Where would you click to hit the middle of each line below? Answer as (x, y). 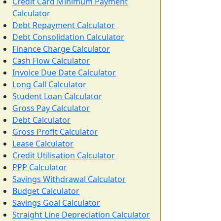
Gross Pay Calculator (51, 108)
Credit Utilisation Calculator (64, 155)
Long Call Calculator (49, 84)
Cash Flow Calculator (51, 61)
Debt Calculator (41, 120)
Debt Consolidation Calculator (68, 37)
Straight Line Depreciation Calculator (81, 215)
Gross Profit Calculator (55, 132)
